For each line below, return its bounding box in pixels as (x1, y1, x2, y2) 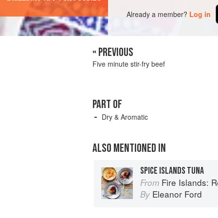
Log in (189, 9, 211, 19)
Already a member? (127, 9, 188, 19)
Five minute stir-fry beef (92, 59, 165, 69)
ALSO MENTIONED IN (92, 141, 166, 156)
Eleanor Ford (152, 188, 202, 200)
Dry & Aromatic (102, 112, 148, 122)
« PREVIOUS (92, 45, 133, 60)
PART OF (92, 97, 122, 112)
